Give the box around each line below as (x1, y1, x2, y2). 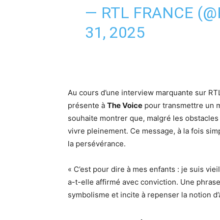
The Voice (107, 101, 142, 110)
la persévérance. (68, 139, 126, 148)
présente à (68, 101, 107, 110)
